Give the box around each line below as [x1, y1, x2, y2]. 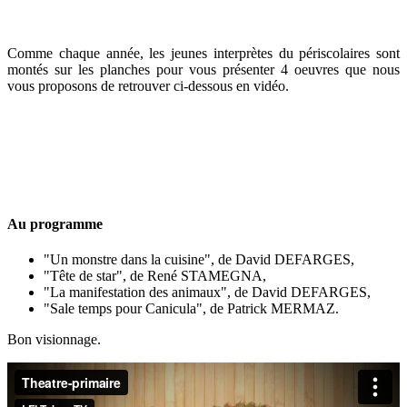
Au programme [7, 215, 103, 232]
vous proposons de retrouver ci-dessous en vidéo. [7, 78, 289, 94]
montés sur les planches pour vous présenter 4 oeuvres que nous [7, 62, 400, 78]
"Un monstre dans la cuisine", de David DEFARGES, [44, 252, 354, 268]
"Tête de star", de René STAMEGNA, [44, 268, 266, 284]
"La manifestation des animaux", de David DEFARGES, [44, 284, 371, 301]
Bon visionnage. [7, 332, 101, 348]
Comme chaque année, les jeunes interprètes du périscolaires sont [7, 45, 400, 62]
